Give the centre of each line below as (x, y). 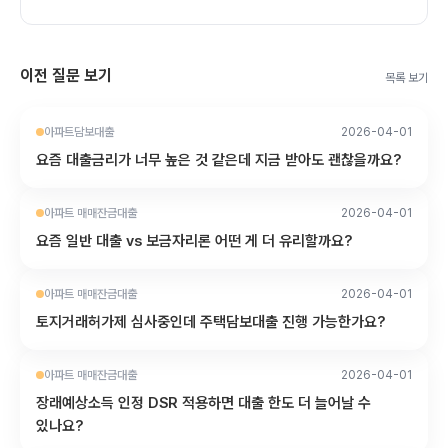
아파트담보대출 (79, 132)
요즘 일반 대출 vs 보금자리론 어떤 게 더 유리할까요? (194, 241)
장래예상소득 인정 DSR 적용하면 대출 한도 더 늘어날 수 (203, 403)
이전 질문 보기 (66, 75)
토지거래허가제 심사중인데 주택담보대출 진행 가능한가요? (211, 322)
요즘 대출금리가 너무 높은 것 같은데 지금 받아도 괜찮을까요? (219, 160)
